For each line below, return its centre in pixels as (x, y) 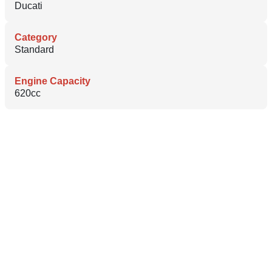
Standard (34, 49)
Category (36, 37)
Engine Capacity (53, 81)
